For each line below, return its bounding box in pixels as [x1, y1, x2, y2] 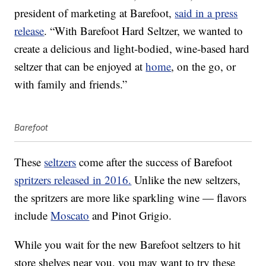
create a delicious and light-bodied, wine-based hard [14, 41, 250, 56]
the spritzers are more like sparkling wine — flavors [14, 190, 247, 205]
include [14, 208, 51, 223]
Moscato [50, 208, 90, 223]
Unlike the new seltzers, [131, 172, 241, 188]
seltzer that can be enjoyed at [14, 59, 146, 74]
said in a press [175, 5, 238, 21]
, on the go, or [171, 59, 236, 74]
